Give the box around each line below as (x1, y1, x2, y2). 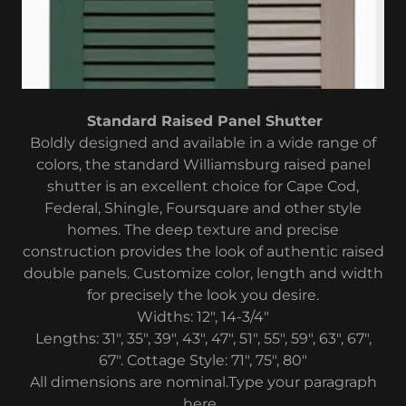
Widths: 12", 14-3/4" (137, 307, 269, 325)
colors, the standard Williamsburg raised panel (35, 155, 371, 173)
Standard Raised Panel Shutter (87, 111, 323, 130)
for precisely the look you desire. (87, 285, 319, 304)
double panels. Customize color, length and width (23, 264, 383, 282)
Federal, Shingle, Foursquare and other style (44, 198, 362, 217)
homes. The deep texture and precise (67, 220, 339, 238)
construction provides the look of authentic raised (22, 242, 384, 260)
